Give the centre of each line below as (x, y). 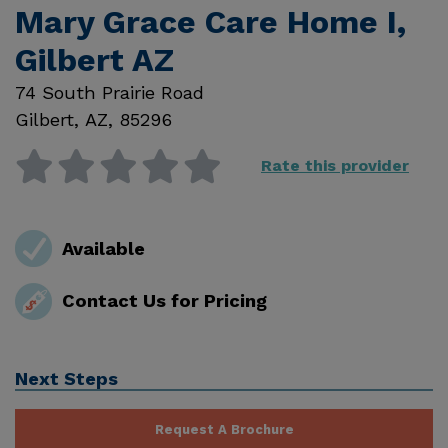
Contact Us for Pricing (164, 301)
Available (103, 248)
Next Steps (66, 378)
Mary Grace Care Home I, (210, 22)
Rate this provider (335, 166)
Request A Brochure (224, 429)
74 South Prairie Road (109, 93)
